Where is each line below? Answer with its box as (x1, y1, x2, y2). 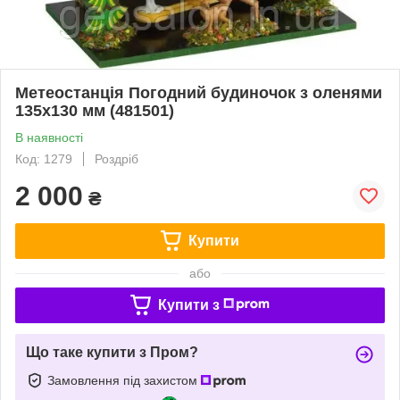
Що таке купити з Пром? (26, 344, 198, 360)
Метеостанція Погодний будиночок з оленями (15, 83, 382, 102)
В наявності (15, 129, 83, 145)
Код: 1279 (15, 151, 72, 166)
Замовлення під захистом (47, 372, 201, 387)
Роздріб (95, 151, 138, 166)
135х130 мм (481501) (15, 101, 174, 120)
